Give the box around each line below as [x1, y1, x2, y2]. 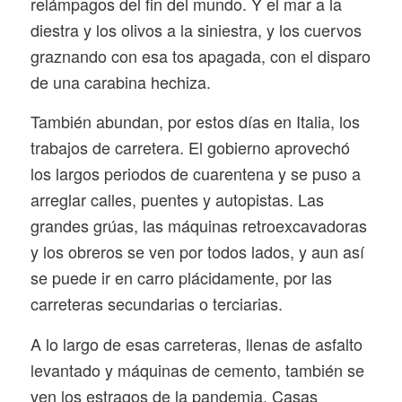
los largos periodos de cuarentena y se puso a [30, 162, 361, 186]
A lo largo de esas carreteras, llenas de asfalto [30, 331, 363, 355]
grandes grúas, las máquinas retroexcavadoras [30, 214, 367, 238]
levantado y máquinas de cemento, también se [30, 357, 364, 381]
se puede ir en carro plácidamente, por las [30, 266, 332, 290]
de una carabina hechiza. [30, 69, 211, 93]
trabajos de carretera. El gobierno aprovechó [30, 135, 350, 160]
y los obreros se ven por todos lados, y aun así [30, 240, 364, 264]
